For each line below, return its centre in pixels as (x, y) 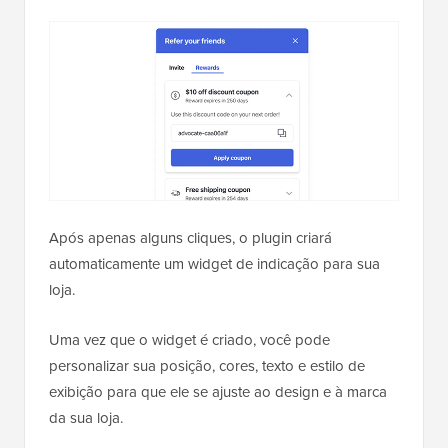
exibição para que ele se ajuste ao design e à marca (218, 391)
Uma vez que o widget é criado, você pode (189, 339)
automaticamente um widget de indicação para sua (214, 263)
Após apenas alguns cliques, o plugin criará (190, 237)
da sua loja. (86, 417)
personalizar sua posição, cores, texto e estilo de (207, 365)
